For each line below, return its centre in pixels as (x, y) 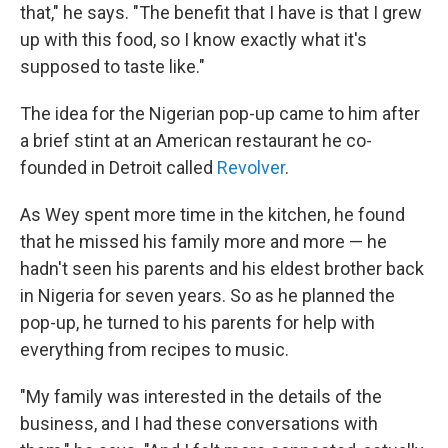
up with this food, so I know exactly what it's (193, 39)
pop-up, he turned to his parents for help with (197, 322)
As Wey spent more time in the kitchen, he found (212, 214)
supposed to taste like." (112, 66)
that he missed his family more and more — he (203, 241)
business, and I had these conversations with (199, 423)
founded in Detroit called (118, 167)
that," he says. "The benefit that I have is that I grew (221, 12)
